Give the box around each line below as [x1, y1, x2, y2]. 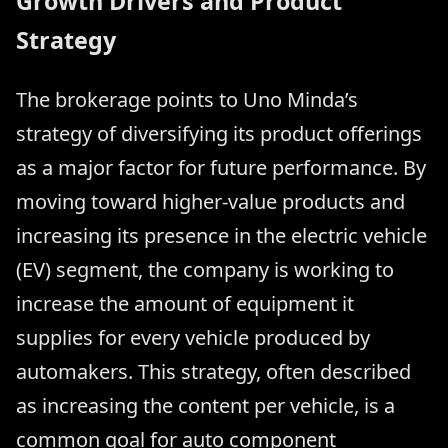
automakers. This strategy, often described [16, 358, 411, 386]
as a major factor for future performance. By [16, 154, 426, 182]
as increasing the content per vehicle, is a [16, 392, 395, 420]
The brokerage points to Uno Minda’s [16, 86, 358, 114]
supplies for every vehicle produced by [16, 324, 370, 352]
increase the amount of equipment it [16, 290, 354, 318]
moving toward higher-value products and [16, 188, 405, 216]
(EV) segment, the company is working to [16, 256, 394, 284]
